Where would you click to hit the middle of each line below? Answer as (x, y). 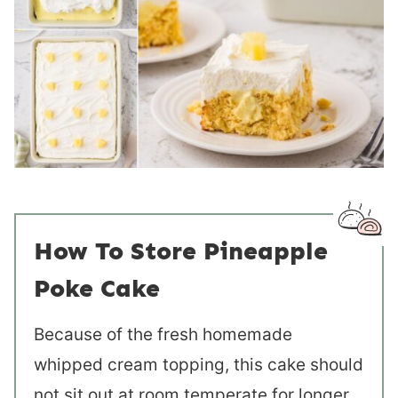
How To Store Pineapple (181, 251)
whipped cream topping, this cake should (199, 364)
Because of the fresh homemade (163, 334)
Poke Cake (97, 288)
